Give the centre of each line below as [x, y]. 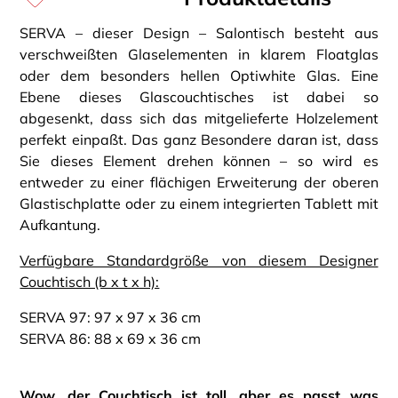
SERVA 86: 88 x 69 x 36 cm [111, 339]
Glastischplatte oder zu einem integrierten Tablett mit [199, 204]
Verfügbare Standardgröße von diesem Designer [199, 261]
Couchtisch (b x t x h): [90, 282]
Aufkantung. [60, 225]
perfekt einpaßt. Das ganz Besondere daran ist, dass [199, 140]
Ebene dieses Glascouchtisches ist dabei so [199, 97]
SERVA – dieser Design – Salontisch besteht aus [199, 33]
